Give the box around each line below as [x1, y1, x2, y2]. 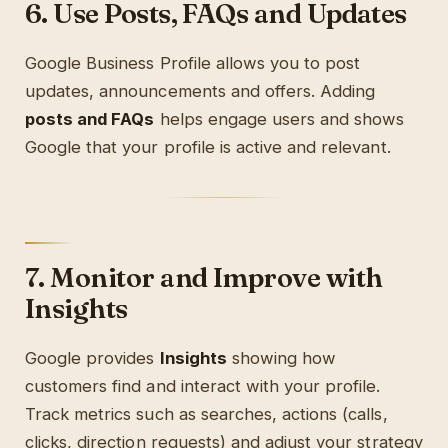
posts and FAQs [25, 109, 155, 130]
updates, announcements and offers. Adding [25, 81, 376, 102]
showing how [226, 348, 337, 369]
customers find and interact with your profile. [25, 376, 381, 397]
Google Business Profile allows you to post [25, 53, 361, 74]
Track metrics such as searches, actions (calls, [25, 404, 388, 425]
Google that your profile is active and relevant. [25, 137, 391, 158]
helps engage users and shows [154, 109, 405, 130]
